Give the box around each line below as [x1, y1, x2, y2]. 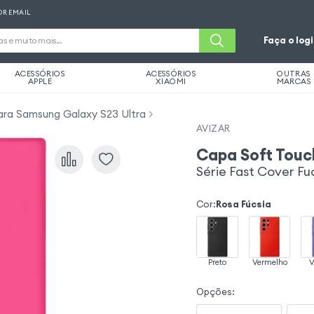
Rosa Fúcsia [216, 198, 272, 210]
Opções [196, 286, 233, 299]
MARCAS [276, 76, 312, 86]
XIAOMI [156, 76, 186, 86]
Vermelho [252, 257, 287, 267]
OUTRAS [277, 69, 311, 78]
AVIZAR [196, 122, 231, 135]
